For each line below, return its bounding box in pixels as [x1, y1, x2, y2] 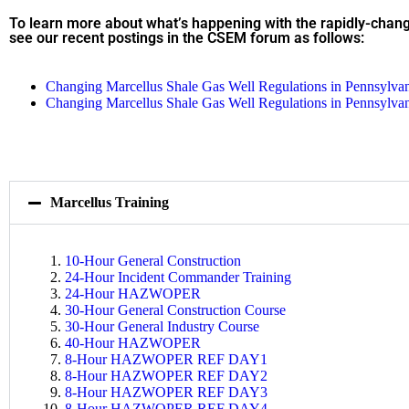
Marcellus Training [50, 194, 169, 210]
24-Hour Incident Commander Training [65, 268, 291, 285]
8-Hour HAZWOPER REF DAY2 [65, 367, 267, 383]
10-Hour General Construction [65, 252, 241, 268]
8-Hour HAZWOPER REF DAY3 [65, 383, 267, 400]
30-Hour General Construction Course [65, 301, 286, 318]
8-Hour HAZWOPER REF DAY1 [65, 351, 267, 367]
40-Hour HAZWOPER [65, 334, 201, 351]
